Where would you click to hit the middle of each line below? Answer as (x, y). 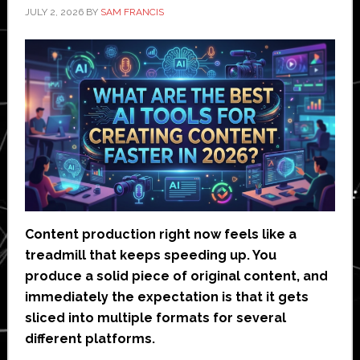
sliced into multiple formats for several (155, 317)
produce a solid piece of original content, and (176, 276)
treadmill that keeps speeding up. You (150, 255)
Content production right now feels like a (160, 234)
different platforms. (90, 338)
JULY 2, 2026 (54, 12)
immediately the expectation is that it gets (166, 297)
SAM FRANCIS (132, 12)
